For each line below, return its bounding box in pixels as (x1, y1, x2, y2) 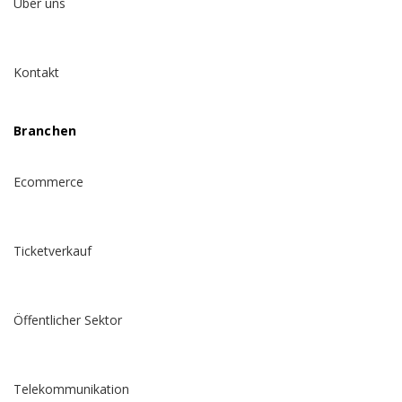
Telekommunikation (13, 380, 129, 398)
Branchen (13, 122, 77, 140)
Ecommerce (13, 173, 83, 191)
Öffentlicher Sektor (13, 311, 122, 329)
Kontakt (13, 64, 59, 82)
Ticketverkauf (13, 242, 92, 260)
